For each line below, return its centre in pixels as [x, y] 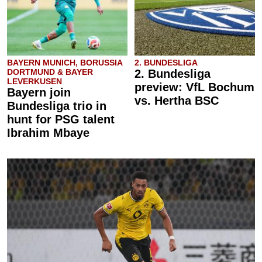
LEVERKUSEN [35, 81]
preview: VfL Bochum [194, 87]
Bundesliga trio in [57, 106]
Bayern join [39, 92]
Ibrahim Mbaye [48, 133]
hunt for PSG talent [61, 119]
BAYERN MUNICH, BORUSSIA [65, 63]
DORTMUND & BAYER [50, 72]
